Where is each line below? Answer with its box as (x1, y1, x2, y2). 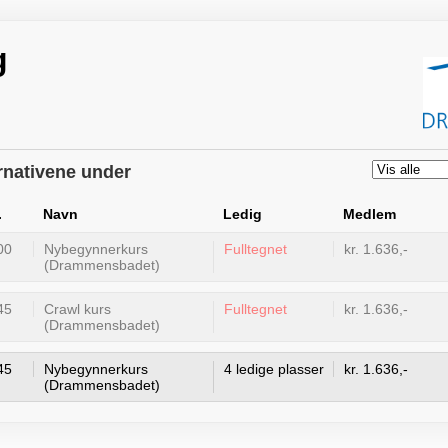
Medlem (343, 206, 396, 222)
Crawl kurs (44, 301, 111, 317)
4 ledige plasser (224, 361, 324, 377)
